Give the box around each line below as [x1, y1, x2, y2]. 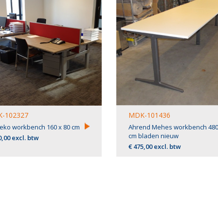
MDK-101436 [128, 110, 170, 120]
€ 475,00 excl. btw [128, 142, 181, 151]
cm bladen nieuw [128, 131, 179, 140]
